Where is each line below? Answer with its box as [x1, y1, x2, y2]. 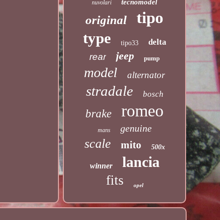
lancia [122, 154, 160, 170]
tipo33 [120, 39, 138, 47]
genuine [120, 123, 152, 134]
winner [89, 162, 112, 170]
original [85, 13, 127, 27]
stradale [85, 83, 133, 99]
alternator [127, 70, 165, 80]
